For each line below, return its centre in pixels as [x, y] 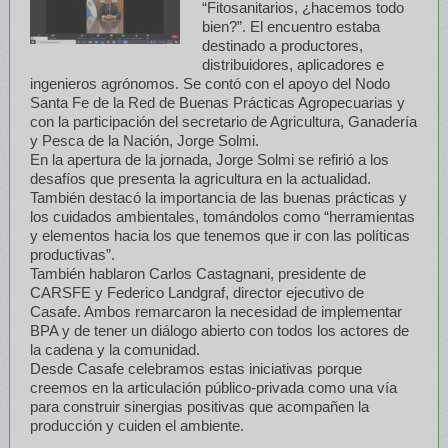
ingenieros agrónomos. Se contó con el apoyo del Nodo [209, 83]
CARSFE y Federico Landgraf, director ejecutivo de [196, 292]
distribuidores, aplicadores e [293, 64]
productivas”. [72, 254]
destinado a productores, [283, 45]
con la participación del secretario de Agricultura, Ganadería [223, 121]
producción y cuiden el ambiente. [136, 425]
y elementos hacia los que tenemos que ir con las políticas [219, 235]
